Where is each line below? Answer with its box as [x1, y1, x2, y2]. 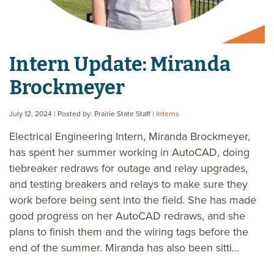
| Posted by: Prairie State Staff [54, 109, 152, 118]
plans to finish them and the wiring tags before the [9, 224, 248, 239]
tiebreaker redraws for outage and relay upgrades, [9, 161, 248, 175]
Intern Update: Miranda [9, 52, 231, 76]
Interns [156, 109, 179, 118]
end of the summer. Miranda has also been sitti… [9, 240, 239, 254]
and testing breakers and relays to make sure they [9, 177, 248, 191]
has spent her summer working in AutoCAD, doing [9, 145, 250, 159]
